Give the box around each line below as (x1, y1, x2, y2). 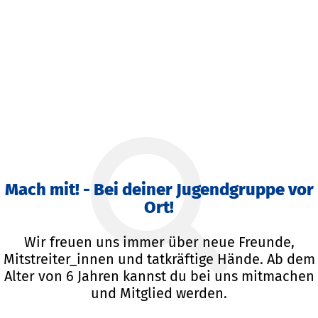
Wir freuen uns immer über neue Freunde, (23, 234, 295, 251)
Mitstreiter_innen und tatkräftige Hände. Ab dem (3, 251, 315, 268)
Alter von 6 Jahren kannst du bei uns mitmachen (4, 268, 314, 285)
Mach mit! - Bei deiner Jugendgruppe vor (4, 180, 314, 200)
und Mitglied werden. (91, 285, 227, 302)
